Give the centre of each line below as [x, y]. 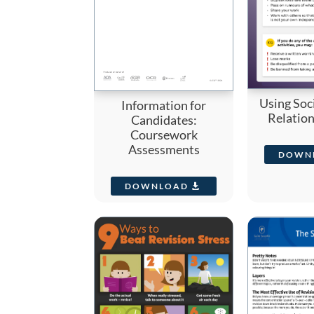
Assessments [164, 150]
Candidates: [164, 120]
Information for [164, 105]
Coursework [164, 135]
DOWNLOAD [157, 186]
